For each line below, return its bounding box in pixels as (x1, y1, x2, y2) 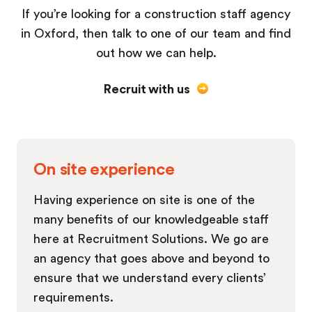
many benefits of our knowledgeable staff (33, 211, 269, 227)
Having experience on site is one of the (33, 192, 255, 208)
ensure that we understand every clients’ (33, 270, 266, 286)
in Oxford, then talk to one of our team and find (21, 25, 291, 41)
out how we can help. (95, 45, 217, 61)
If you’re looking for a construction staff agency (22, 6, 290, 22)
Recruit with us (104, 80, 190, 97)
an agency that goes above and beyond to (33, 250, 270, 266)
